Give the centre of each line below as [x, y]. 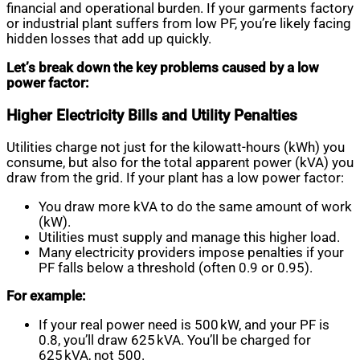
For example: [46, 297]
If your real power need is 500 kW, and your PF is [184, 325]
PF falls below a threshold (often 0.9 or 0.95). [176, 268]
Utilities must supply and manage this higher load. [189, 237]
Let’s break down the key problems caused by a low [163, 67]
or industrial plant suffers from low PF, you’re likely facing [179, 24]
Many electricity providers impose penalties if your [191, 252]
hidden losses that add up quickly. [109, 39]
